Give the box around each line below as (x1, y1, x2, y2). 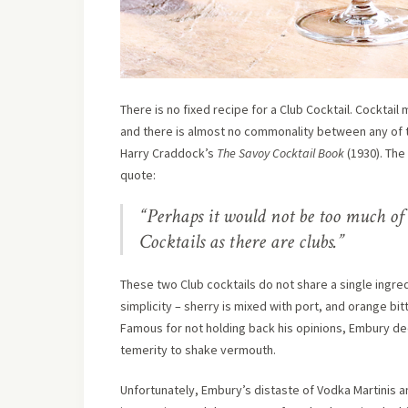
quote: (120, 166, 156, 183)
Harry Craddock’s (120, 144, 217, 161)
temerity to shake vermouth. (120, 341, 276, 358)
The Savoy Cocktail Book (217, 144, 344, 161)
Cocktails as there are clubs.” (139, 228, 344, 255)
